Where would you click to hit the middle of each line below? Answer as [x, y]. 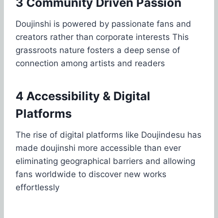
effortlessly [37, 187]
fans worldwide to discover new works [91, 174]
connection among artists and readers [90, 63]
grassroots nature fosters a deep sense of [98, 50]
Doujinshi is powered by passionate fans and [103, 24]
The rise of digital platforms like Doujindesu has [109, 135]
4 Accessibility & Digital [83, 96]
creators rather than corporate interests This [102, 37]
